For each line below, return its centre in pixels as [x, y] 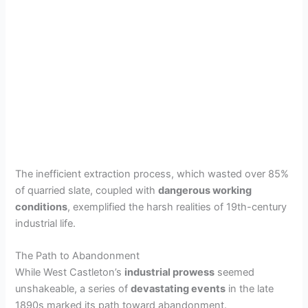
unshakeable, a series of [73, 289]
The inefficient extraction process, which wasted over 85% [152, 174]
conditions [42, 207]
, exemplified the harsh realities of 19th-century [177, 207]
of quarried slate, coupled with [87, 190]
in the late [250, 289]
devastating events [178, 289]
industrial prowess [170, 272]
